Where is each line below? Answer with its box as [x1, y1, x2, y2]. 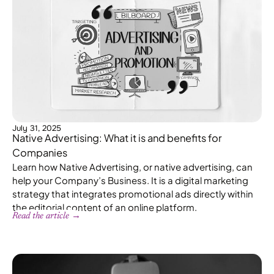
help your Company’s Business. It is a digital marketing [12, 174, 248, 186]
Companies [12, 146, 67, 159]
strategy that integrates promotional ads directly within [12, 187, 253, 199]
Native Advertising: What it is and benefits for [12, 131, 222, 144]
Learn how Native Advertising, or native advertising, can [12, 160, 253, 172]
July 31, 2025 [12, 122, 61, 133]
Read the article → [12, 211, 81, 221]
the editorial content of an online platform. [12, 201, 197, 213]
